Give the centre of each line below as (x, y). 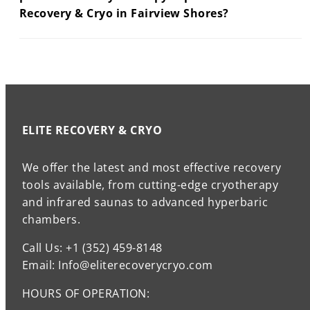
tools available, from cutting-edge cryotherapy (151, 184)
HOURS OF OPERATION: (86, 293)
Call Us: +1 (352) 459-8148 (92, 247)
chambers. (52, 219)
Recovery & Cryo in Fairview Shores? (124, 13)
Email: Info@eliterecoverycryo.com (118, 265)
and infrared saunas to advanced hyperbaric (145, 202)
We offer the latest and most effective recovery (152, 167)
